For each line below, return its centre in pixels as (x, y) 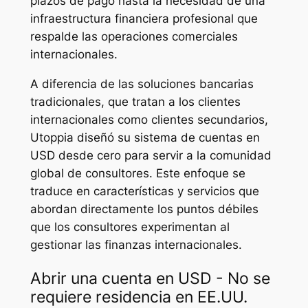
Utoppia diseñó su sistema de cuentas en (145, 137)
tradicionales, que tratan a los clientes (135, 101)
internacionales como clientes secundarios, (149, 119)
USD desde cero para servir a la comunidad (151, 155)
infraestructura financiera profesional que (144, 19)
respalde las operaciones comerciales (134, 37)
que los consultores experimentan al (130, 227)
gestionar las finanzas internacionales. (136, 244)
